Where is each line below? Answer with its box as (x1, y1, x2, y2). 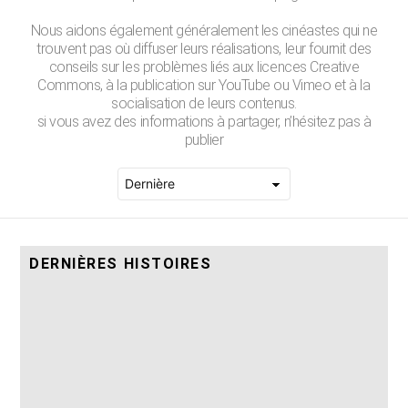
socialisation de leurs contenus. (111, 95, 297, 112)
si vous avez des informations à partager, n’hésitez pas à (36, 113, 372, 130)
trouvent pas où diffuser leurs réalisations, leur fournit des (36, 40, 372, 57)
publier (184, 131, 224, 148)
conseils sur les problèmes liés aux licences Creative (48, 58, 360, 76)
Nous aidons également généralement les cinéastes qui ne (30, 22, 378, 39)
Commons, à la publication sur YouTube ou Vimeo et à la (37, 76, 371, 94)
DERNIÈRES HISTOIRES (29, 255, 212, 272)
